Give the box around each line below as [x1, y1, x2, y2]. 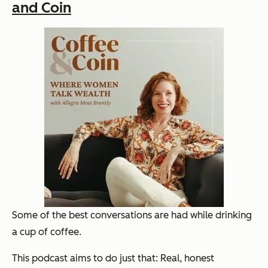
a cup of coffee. [12, 226, 81, 237]
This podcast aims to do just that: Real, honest [12, 252, 214, 264]
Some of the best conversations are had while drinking [12, 209, 252, 221]
